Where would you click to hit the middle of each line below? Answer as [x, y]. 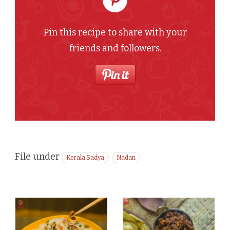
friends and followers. [115, 48]
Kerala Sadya [85, 157]
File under [37, 156]
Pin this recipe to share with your [115, 32]
